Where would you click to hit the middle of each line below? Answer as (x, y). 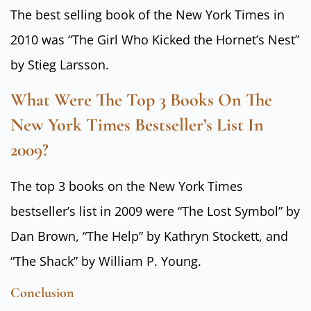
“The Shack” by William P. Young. (106, 261)
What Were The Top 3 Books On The (141, 99)
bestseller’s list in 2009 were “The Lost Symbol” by (155, 211)
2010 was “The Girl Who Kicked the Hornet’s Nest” (155, 40)
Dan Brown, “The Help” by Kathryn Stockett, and (149, 236)
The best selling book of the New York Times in (148, 15)
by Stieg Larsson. (60, 65)
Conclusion (42, 293)
